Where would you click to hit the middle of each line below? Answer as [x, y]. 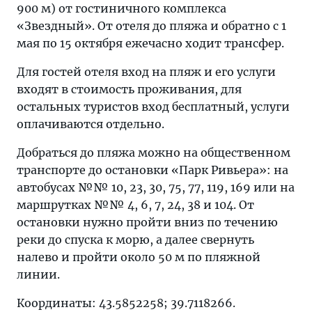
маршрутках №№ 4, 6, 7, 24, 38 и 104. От [135, 205]
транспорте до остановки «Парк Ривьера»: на [153, 170]
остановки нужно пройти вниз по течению [147, 222]
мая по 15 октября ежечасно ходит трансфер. [150, 43]
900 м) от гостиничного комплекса [122, 8]
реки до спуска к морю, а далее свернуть [135, 240]
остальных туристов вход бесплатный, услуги [153, 107]
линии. [38, 274]
